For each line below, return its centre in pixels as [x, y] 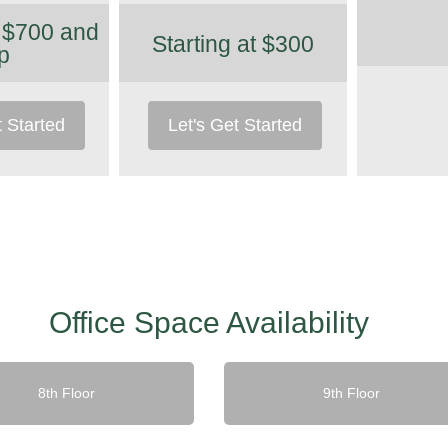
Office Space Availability [209, 322]
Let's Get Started [235, 125]
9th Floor [352, 392]
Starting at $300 [232, 43]
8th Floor [66, 392]
